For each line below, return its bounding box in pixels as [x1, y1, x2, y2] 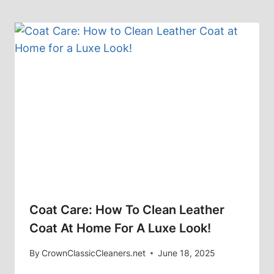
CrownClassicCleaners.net [42, 248, 146, 259]
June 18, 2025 [158, 248, 216, 259]
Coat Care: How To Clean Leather [29, 202, 224, 217]
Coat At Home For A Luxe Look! [29, 220, 211, 235]
